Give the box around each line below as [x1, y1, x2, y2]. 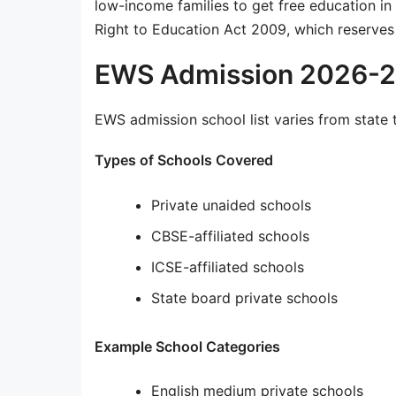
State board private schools [151, 288, 338, 307]
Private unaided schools [151, 195, 311, 214]
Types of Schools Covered [95, 151, 273, 170]
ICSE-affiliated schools [151, 257, 304, 276]
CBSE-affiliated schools [151, 226, 309, 245]
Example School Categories [95, 337, 280, 355]
